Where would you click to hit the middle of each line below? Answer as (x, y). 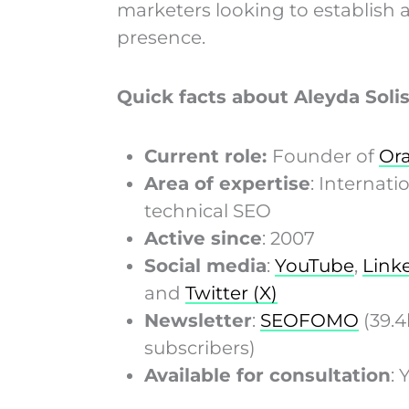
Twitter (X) (231, 293)
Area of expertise (227, 183)
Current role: (208, 156)
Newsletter (198, 320)
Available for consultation (267, 375)
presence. (161, 37)
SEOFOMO (309, 320)
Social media (205, 265)
